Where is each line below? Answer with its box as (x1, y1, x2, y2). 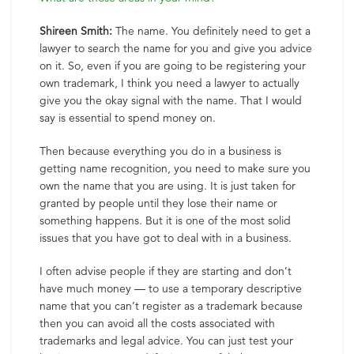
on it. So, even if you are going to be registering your (40, 58, 306, 73)
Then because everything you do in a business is (40, 144, 281, 158)
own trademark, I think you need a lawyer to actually (40, 76, 299, 90)
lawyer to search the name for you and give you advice (40, 41, 312, 55)
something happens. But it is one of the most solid (40, 213, 291, 228)
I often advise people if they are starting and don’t (40, 264, 292, 278)
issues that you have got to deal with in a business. (40, 231, 292, 245)
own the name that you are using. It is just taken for (40, 179, 296, 193)
